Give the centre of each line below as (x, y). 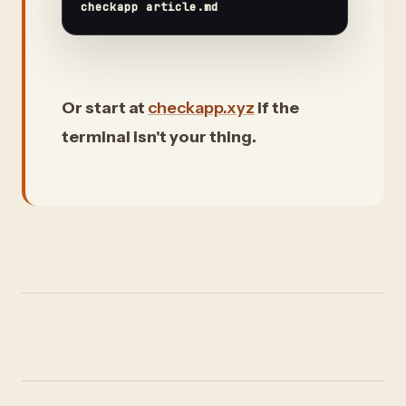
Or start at (105, 108)
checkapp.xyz (201, 108)
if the (277, 108)
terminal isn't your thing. (159, 137)
